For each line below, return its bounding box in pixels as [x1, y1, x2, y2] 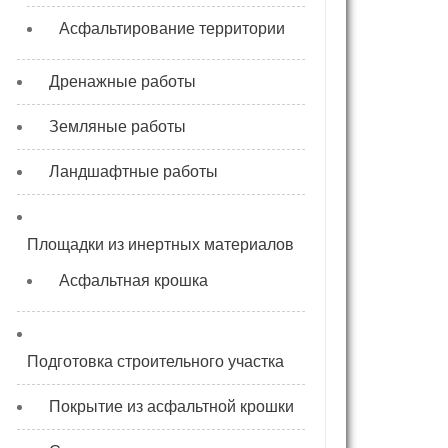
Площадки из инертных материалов [27, 236, 294, 253]
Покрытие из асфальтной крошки [49, 398, 294, 415]
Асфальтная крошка [59, 272, 208, 289]
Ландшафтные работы [49, 163, 218, 180]
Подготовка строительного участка [27, 353, 284, 370]
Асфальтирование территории [59, 20, 285, 37]
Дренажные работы [49, 73, 196, 90]
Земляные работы [49, 118, 186, 135]
